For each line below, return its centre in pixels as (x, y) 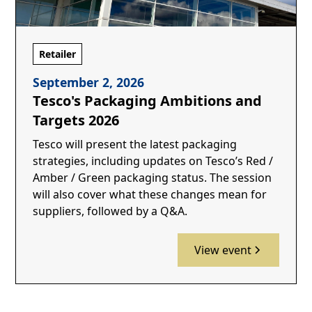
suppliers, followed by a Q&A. (110, 211)
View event (223, 250)
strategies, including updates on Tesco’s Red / (153, 161)
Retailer (58, 54)
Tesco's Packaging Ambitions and (148, 100)
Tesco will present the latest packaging (135, 144)
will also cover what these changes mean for (150, 194)
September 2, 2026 (89, 82)
